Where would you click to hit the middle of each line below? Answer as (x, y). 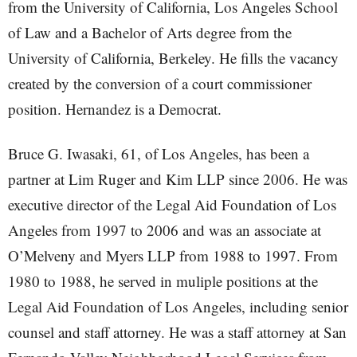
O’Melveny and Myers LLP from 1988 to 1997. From (173, 255)
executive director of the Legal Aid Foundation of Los (172, 204)
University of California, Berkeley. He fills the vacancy (173, 58)
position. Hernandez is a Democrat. (115, 109)
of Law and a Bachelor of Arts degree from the (150, 32)
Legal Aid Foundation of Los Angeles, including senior (178, 306)
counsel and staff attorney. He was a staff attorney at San (177, 332)
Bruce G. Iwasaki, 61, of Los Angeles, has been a (159, 153)
